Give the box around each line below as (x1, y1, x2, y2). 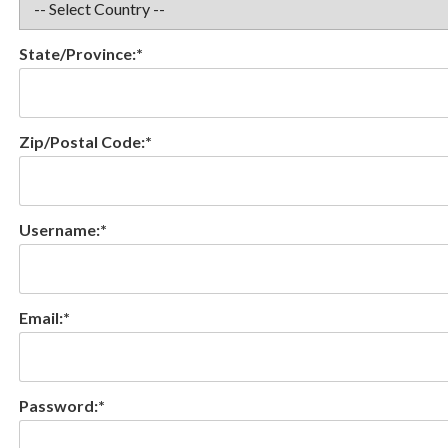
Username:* (18, 219, 107, 239)
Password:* (18, 395, 105, 415)
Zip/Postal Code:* (18, 131, 152, 151)
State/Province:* (18, 43, 143, 63)
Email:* (18, 307, 70, 327)
